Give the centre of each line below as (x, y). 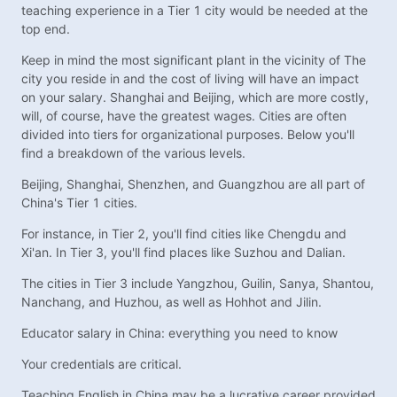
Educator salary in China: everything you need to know (179, 333)
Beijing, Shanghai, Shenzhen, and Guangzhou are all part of (193, 184)
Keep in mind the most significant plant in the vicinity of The (194, 60)
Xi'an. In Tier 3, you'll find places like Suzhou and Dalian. (183, 253)
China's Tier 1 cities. (79, 203)
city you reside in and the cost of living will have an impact (190, 79)
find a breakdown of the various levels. (133, 153)
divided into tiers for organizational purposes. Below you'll (188, 135)
